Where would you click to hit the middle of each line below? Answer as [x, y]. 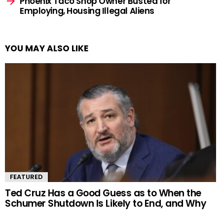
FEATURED [26, 177]
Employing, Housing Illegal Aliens [87, 11]
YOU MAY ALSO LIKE [47, 48]
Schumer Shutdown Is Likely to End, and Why [106, 203]
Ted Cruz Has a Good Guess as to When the [103, 193]
